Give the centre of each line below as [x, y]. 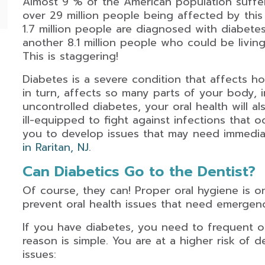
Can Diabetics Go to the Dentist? [139, 172]
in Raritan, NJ [55, 147]
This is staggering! [70, 56]
